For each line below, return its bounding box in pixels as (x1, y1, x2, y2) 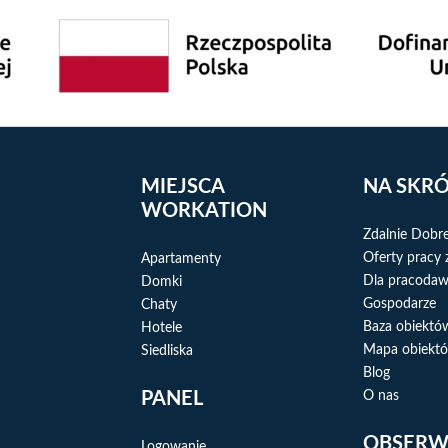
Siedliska (141, 344, 193, 359)
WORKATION (141, 201, 267, 222)
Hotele (141, 321, 182, 336)
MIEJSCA (141, 177, 224, 198)
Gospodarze (362, 297, 436, 312)
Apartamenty (141, 252, 221, 267)
